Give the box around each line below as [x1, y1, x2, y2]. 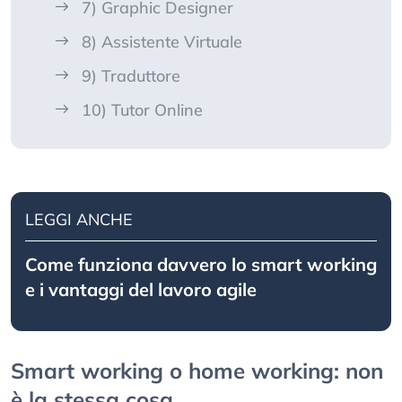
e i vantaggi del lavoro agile [25, 278, 257, 301]
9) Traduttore [82, 66, 180, 87]
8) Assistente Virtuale [82, 31, 242, 53]
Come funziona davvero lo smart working [25, 253, 377, 276]
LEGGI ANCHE [25, 209, 133, 231]
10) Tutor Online [82, 100, 203, 121]
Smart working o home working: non [11, 357, 383, 385]
